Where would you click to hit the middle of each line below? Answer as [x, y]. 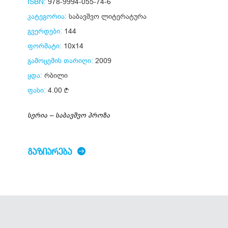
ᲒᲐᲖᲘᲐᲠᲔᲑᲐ [51, 151]
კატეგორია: [47, 16]
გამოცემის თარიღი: [60, 61]
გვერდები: [45, 31]
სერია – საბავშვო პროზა [69, 115]
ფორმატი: [45, 46]
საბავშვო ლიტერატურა [108, 16]
